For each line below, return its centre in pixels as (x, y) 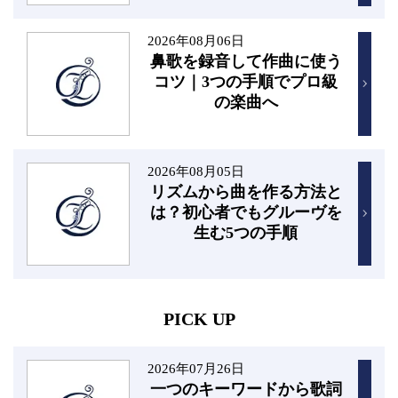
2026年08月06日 (195, 41)
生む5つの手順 (246, 232)
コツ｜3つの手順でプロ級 (246, 82)
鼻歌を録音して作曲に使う (246, 62)
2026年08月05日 (195, 171)
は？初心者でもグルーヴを (246, 212)
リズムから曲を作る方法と (246, 191)
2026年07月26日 (195, 368)
